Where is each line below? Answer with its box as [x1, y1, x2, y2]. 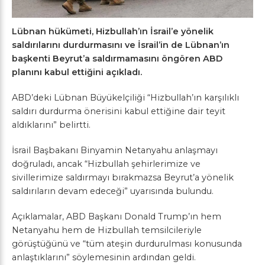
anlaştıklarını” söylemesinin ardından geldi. [12, 251, 196, 263]
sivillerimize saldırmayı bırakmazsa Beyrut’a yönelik [12, 172, 234, 183]
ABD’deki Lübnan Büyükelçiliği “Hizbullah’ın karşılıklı [12, 92, 239, 103]
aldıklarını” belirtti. [12, 119, 91, 130]
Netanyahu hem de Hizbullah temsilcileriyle [12, 224, 202, 235]
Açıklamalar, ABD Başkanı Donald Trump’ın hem [12, 211, 221, 222]
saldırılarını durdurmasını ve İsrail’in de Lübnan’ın [12, 39, 230, 50]
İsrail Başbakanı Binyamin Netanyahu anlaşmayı [12, 144, 218, 156]
